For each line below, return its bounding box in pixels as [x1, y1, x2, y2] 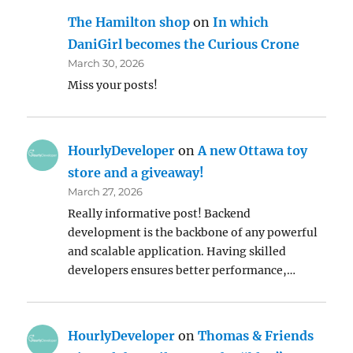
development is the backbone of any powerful [68, 225, 318, 240]
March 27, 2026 [68, 185, 143, 199]
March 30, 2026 [68, 57, 145, 70]
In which [213, 14, 269, 31]
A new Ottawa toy [198, 143, 308, 159]
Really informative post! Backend [68, 206, 251, 221]
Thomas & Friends [198, 328, 314, 344]
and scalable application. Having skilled [68, 244, 287, 259]
